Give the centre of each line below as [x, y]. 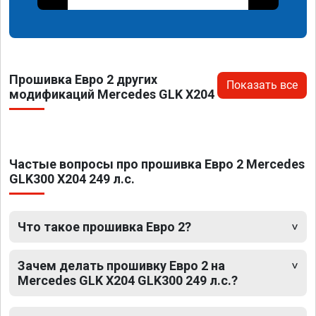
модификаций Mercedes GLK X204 [112, 94]
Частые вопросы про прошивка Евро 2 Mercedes [157, 164]
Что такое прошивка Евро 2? [104, 226]
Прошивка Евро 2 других [83, 79]
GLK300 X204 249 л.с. [72, 178]
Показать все [262, 85]
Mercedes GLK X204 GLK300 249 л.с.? [128, 280]
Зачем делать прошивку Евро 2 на [121, 265]
